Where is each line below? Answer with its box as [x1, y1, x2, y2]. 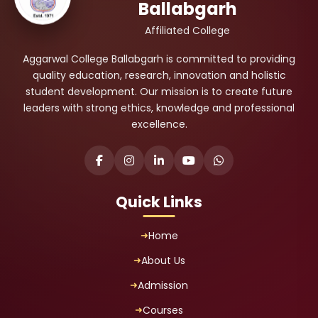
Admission [138, 278, 188, 292]
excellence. [131, 117, 187, 131]
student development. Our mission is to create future [26, 84, 292, 99]
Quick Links [116, 192, 202, 212]
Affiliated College [145, 23, 230, 38]
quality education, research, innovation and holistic [32, 68, 286, 82]
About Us [141, 253, 185, 268]
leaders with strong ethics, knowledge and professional [23, 101, 295, 115]
